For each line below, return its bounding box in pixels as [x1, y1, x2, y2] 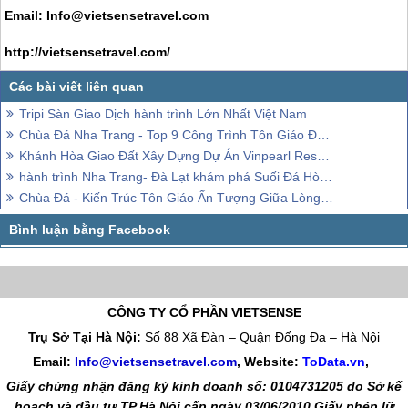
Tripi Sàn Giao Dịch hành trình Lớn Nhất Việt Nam [19, 106, 307, 121]
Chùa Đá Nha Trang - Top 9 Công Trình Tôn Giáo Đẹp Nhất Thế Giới [19, 127, 317, 142]
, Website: [236, 353, 299, 369]
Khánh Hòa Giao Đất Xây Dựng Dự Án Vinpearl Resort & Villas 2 [19, 148, 317, 163]
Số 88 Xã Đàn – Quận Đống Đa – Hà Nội [145, 329, 380, 344]
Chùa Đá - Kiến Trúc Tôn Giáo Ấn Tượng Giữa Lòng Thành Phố [19, 189, 321, 205]
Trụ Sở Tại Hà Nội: [28, 329, 145, 344]
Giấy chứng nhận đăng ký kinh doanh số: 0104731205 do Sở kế [6, 378, 402, 393]
